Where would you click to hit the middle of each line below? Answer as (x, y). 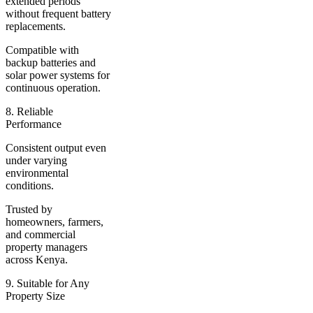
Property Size (35, 296)
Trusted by (29, 209)
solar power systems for (58, 75)
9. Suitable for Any (48, 283)
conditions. (30, 185)
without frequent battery (58, 13)
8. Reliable (29, 111)
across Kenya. (37, 259)
